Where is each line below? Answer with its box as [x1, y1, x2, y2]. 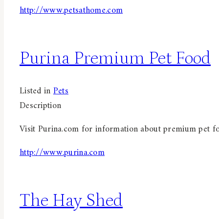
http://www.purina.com [20, 145, 105, 161]
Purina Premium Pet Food [20, 48, 211, 68]
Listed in [20, 84, 53, 99]
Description [20, 98, 62, 114]
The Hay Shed [20, 191, 123, 211]
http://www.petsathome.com [20, 2, 123, 18]
